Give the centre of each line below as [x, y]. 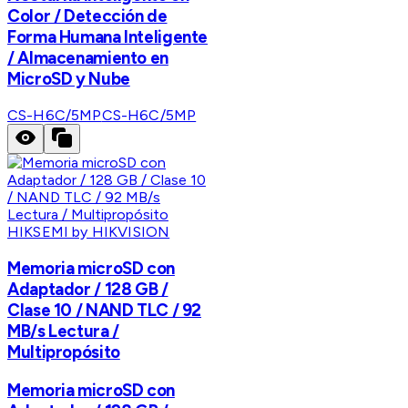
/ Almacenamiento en [88, 58]
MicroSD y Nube [69, 79]
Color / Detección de [87, 16]
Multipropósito [64, 352]
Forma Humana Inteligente [108, 37]
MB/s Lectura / [63, 331]
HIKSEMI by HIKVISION [89, 232]
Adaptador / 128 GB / [88, 289]
